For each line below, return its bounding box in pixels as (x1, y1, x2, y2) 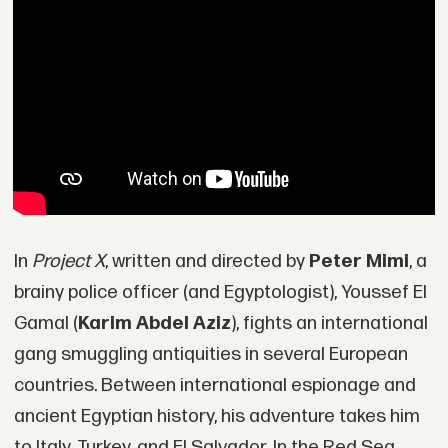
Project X (31, 249, 105, 273)
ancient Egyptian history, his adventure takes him (13, 404, 420, 428)
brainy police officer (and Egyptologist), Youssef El (13, 280, 427, 304)
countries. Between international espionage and (13, 373, 416, 397)
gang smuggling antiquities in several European (13, 342, 408, 366)
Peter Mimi (308, 249, 409, 273)
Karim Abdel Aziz (77, 311, 231, 335)
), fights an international (230, 311, 428, 335)
